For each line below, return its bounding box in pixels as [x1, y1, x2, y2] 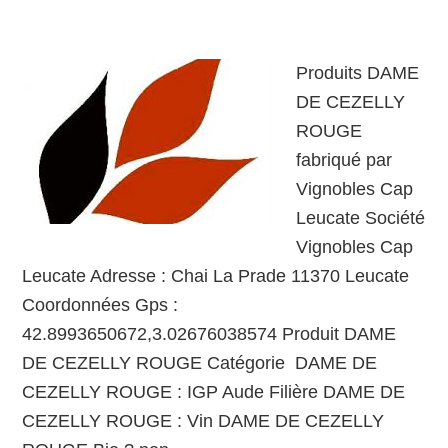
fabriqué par [296, 150, 393, 170]
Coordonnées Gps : [22, 295, 179, 315]
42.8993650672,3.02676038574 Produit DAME [22, 324, 397, 344]
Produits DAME [296, 63, 420, 83]
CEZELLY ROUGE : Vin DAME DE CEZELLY [22, 411, 385, 431]
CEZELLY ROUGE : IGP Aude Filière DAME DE [22, 382, 406, 402]
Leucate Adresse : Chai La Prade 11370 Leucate [22, 266, 410, 286]
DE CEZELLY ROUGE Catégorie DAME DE [22, 353, 378, 373]
